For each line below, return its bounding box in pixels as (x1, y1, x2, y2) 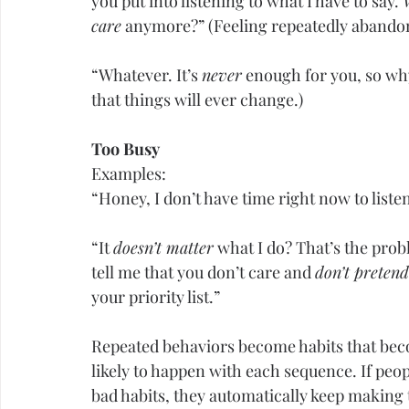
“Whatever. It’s (91, 64, 202, 87)
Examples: (91, 163, 166, 185)
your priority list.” (91, 286, 220, 309)
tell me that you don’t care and (91, 261, 315, 284)
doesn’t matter (113, 236, 214, 259)
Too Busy (91, 138, 160, 161)
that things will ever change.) (91, 89, 303, 111)
